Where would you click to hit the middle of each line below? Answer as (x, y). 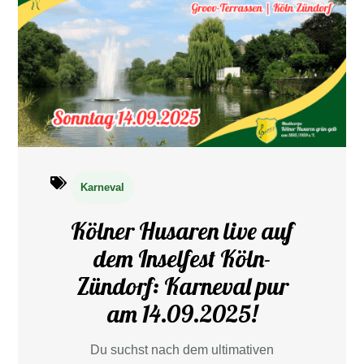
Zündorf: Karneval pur (182, 285)
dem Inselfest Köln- (182, 258)
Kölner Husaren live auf (182, 230)
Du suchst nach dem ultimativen (182, 349)
